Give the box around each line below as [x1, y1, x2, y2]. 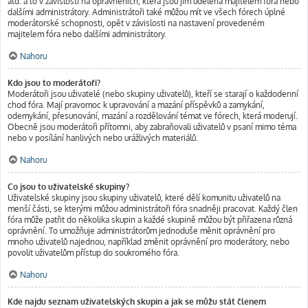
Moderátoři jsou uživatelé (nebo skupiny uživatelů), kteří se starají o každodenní [8, 89, 298, 99]
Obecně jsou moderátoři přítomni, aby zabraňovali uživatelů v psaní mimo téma [8, 122, 296, 132]
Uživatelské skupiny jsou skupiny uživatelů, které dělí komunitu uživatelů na [8, 192, 280, 203]
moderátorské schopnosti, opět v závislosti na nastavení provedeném [8, 18, 264, 28]
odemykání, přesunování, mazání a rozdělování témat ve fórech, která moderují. [8, 111, 298, 121]
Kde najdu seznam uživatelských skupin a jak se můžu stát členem [8, 296, 266, 307]
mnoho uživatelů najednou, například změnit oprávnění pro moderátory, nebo [8, 236, 289, 247]
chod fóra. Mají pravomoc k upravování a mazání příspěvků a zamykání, [8, 100, 265, 110]
